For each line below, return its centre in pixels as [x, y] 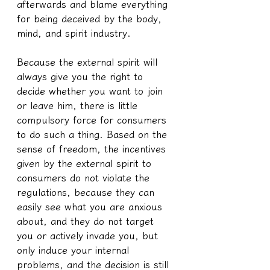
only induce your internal [75, 250]
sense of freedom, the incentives [93, 149]
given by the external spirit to [86, 163]
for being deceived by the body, [91, 18]
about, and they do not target [87, 221]
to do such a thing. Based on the [94, 134]
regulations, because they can [87, 192]
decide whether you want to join [92, 91]
